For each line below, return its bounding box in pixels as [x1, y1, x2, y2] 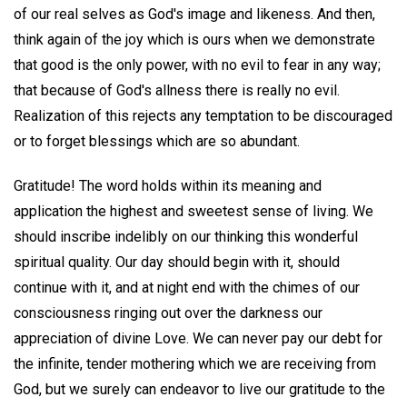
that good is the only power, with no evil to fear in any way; [14, 56, 381, 74]
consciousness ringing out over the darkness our [14, 303, 323, 322]
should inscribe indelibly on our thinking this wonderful [14, 227, 358, 245]
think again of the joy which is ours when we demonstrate [14, 31, 375, 49]
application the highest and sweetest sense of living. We [14, 202, 373, 220]
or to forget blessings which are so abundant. [14, 133, 300, 151]
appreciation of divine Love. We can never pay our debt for [14, 329, 382, 347]
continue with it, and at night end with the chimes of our [14, 278, 360, 296]
